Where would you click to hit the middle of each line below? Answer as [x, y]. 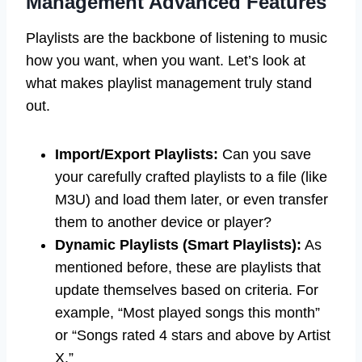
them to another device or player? [163, 223]
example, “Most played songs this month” [187, 313]
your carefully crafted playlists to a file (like [191, 177]
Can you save [265, 155]
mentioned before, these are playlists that [188, 268]
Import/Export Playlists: [137, 155]
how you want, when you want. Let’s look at [166, 61]
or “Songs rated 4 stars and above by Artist [193, 336]
